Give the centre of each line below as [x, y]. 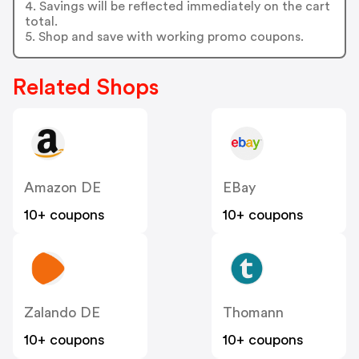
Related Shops [86, 87]
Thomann [253, 312]
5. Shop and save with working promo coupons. [164, 37]
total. [41, 22]
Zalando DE [62, 312]
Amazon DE [63, 187]
